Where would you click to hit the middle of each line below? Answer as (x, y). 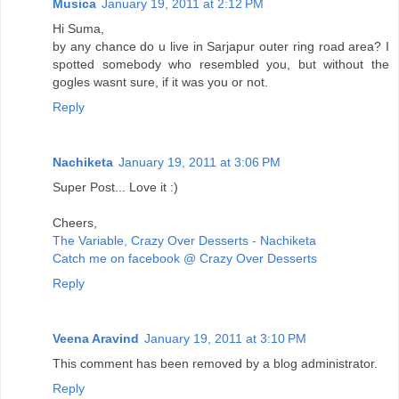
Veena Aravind (96, 339)
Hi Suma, (78, 29)
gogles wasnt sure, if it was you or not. (160, 82)
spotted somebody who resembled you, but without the (221, 65)
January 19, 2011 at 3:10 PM (225, 339)
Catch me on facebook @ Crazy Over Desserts (185, 259)
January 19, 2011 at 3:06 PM (199, 163)
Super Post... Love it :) (115, 187)
